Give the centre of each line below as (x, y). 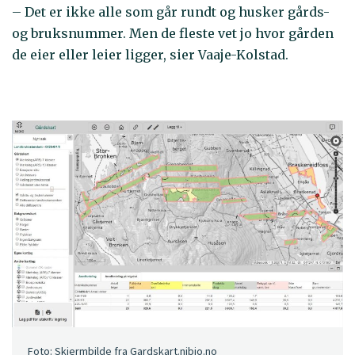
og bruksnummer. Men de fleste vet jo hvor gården (173, 33)
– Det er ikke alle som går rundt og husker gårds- (171, 11)
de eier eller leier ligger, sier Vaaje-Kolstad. (150, 54)
